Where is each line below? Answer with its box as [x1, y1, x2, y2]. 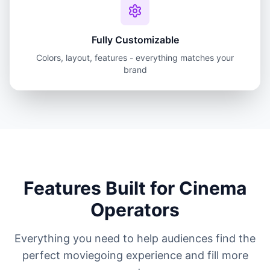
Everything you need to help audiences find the [14, 232, 256, 245]
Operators [90, 199, 180, 221]
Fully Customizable [91, 34, 179, 46]
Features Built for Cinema [24, 177, 246, 199]
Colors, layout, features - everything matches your [36, 52, 234, 63]
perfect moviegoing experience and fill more [22, 249, 248, 262]
